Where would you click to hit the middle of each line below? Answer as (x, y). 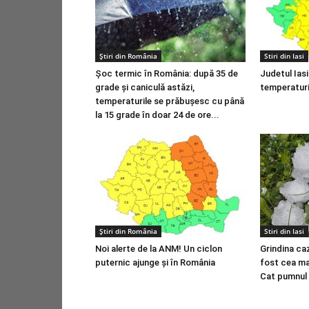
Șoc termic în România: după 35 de (167, 73)
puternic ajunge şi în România (155, 262)
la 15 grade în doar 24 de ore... (157, 115)
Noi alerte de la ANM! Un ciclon (159, 249)
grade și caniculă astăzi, (145, 87)
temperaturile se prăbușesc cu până (170, 101)
